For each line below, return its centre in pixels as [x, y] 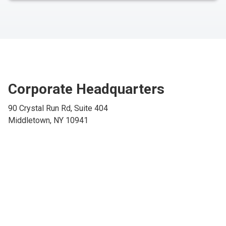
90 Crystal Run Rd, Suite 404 [58, 108]
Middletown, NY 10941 [48, 120]
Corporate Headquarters [86, 89]
